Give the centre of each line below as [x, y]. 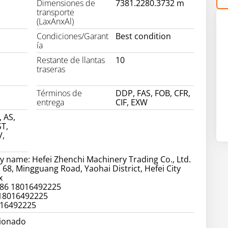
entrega [51, 103]
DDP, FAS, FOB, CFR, [153, 93]
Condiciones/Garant [73, 36]
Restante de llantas [71, 60]
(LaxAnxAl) [55, 22]
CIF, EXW [131, 103]
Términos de [60, 93]
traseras [51, 69]
